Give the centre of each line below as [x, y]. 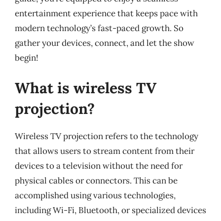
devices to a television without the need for [99, 166]
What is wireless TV [86, 88]
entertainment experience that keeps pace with [106, 13]
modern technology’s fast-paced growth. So [99, 28]
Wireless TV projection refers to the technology [107, 136]
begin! [27, 57]
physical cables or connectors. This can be [96, 181]
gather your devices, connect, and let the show [105, 43]
